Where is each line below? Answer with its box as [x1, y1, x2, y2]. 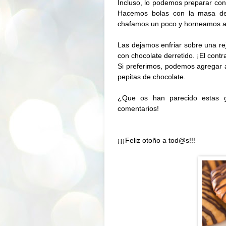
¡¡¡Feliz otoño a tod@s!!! [118, 136, 195, 145]
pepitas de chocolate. [118, 73, 186, 81]
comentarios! [118, 104, 159, 113]
